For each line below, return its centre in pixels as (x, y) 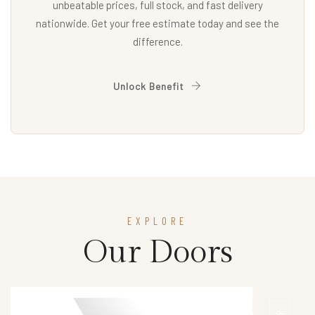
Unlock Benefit (150, 86)
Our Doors (157, 253)
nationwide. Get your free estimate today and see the (157, 24)
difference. (157, 42)
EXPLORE (157, 221)
